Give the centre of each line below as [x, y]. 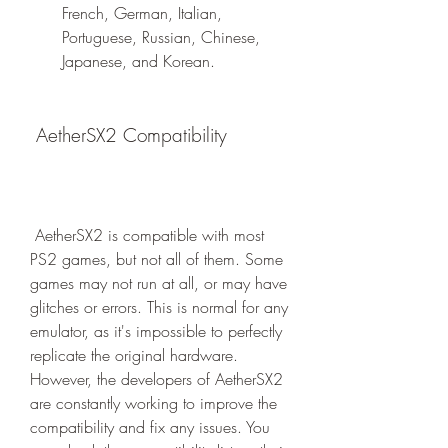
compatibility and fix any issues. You [150, 427]
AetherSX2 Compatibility [131, 135]
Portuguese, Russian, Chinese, [161, 37]
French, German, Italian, [142, 13]
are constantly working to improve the [153, 403]
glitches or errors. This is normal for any [159, 307]
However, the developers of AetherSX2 [156, 379]
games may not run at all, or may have [158, 283]
